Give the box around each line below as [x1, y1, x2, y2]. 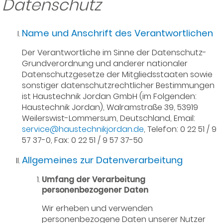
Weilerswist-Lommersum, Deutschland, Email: [22, 112, 196, 124]
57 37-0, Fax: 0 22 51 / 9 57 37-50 [22, 134, 143, 146]
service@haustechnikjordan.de [22, 123, 144, 135]
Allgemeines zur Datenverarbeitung [22, 153, 183, 166]
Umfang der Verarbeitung [42, 174, 146, 185]
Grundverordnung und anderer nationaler [22, 57, 188, 69]
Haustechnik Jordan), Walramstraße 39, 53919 [22, 101, 199, 113]
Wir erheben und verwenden [42, 202, 153, 214]
